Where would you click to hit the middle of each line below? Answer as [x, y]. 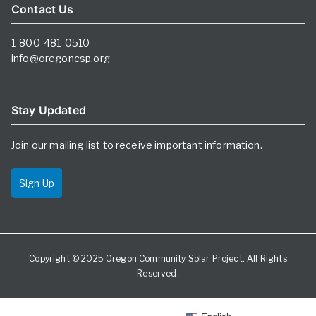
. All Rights [265, 259]
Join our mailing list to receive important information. [137, 145]
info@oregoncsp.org [61, 59]
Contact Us [43, 10]
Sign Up [37, 183]
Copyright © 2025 [67, 259]
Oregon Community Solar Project [174, 259]
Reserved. [158, 274]
